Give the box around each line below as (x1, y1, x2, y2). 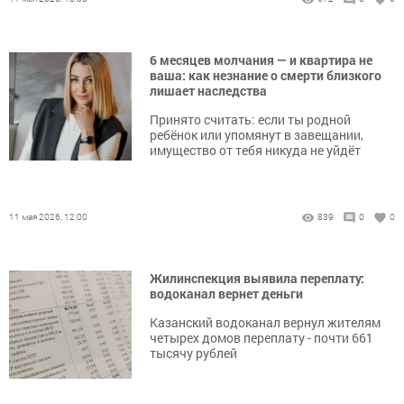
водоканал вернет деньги (150, 285, 303, 303)
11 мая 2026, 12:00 (9, 211, 87, 224)
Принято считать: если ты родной (150, 111, 351, 129)
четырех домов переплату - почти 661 (150, 329, 373, 347)
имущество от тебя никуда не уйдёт (150, 142, 361, 160)
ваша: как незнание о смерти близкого (150, 67, 381, 85)
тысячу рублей (150, 344, 237, 363)
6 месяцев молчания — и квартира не (150, 51, 372, 69)
